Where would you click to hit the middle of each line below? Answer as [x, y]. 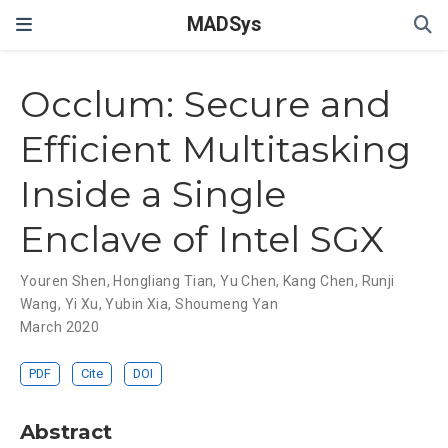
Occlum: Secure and [205, 104]
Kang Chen [319, 281]
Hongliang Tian [163, 281]
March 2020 [60, 327]
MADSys [224, 24]
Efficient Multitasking [215, 149]
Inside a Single [153, 194]
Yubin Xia [137, 304]
